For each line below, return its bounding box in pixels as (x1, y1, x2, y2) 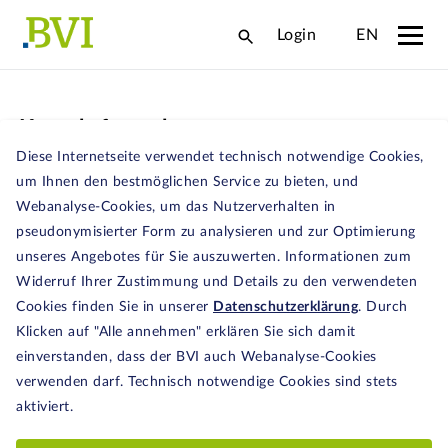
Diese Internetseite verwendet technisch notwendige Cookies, (16, 150, 424, 164)
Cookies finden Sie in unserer (16, 300, 213, 314)
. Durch (358, 300, 408, 314)
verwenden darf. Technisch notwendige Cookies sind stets (16, 375, 398, 389)
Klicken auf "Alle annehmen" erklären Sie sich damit (16, 325, 356, 339)
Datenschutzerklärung (213, 300, 358, 314)
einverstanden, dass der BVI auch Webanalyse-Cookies (16, 350, 377, 364)
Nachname (18, 409, 86, 424)
